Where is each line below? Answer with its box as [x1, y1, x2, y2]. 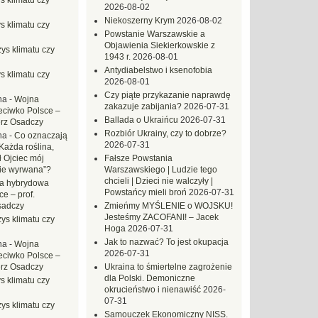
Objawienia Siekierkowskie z [104, 40, 215, 50]
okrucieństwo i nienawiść [104, 285, 201, 295]
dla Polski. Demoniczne [104, 273, 195, 283]
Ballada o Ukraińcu [104, 115, 178, 125]
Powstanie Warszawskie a [104, 29, 205, 39]
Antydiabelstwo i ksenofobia [104, 65, 212, 75]
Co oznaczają [14, 131, 67, 141]
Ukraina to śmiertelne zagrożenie [104, 262, 232, 272]
